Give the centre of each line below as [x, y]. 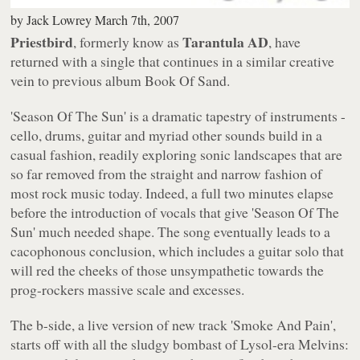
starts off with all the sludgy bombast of [126, 344]
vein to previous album [78, 80]
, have [285, 41]
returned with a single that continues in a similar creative [173, 61]
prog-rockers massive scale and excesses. [128, 289]
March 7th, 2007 [137, 19]
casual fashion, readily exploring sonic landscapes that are [177, 154]
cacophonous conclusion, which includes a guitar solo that [178, 250]
